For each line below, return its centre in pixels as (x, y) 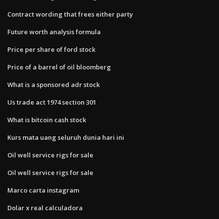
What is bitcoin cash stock (47, 120)
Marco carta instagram (43, 190)
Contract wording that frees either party (70, 14)
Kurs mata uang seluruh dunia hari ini (66, 137)
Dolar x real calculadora (45, 208)
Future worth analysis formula (54, 32)
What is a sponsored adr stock (54, 84)
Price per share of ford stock (51, 49)
